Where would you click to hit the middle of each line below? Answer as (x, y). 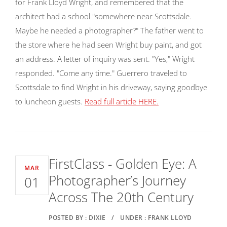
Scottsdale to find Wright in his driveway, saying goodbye (111, 87)
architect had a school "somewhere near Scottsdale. (103, 16)
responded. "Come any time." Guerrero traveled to (101, 73)
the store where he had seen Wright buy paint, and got (108, 45)
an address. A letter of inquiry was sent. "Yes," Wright (105, 59)
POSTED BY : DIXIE (77, 218)
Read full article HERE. (122, 101)
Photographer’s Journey (117, 180)
